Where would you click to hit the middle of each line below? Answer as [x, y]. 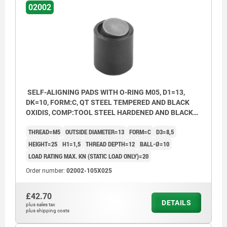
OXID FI [38, 123]
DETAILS [176, 203]
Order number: [46, 171]
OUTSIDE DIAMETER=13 [95, 132]
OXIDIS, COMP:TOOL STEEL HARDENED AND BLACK [109, 113]
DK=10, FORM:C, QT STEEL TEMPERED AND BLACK [108, 103]
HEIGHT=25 [43, 144]
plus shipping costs [48, 211]
